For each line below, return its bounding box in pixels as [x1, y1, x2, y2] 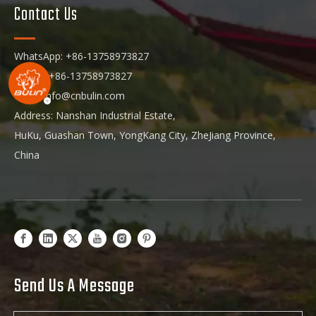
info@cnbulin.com [44, 88, 125, 102]
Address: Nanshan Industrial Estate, [14, 108, 178, 122]
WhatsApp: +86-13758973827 [14, 49, 149, 63]
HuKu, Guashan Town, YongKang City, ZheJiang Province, [14, 128, 276, 142]
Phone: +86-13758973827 [14, 68, 132, 83]
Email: [14, 88, 44, 102]
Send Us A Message [14, 272, 135, 300]
